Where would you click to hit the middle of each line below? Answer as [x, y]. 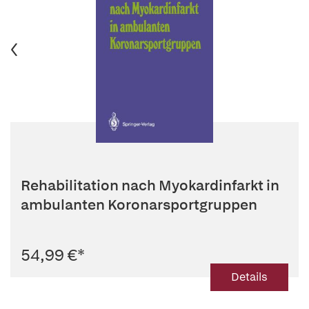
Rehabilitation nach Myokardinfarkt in [150, 185]
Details [249, 277]
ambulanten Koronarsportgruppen [139, 205]
